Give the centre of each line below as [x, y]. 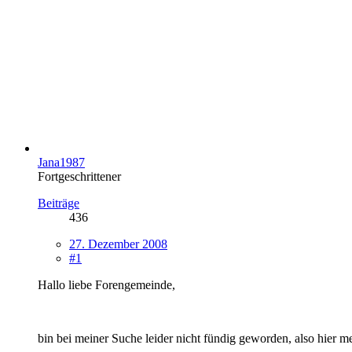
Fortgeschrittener [79, 176]
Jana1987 [61, 162]
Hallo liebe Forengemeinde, [106, 284]
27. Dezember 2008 [118, 244]
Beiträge [59, 203]
